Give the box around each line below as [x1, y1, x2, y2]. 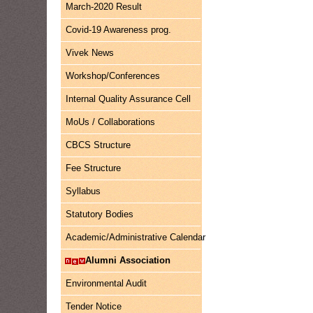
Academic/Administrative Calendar [66, 232, 206, 242]
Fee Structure [66, 163, 122, 173]
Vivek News [66, 48, 115, 58]
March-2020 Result [66, 1, 143, 12]
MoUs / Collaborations [66, 117, 156, 127]
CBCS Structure [66, 140, 131, 150]
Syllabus [66, 186, 101, 196]
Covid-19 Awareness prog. [66, 24, 172, 35]
